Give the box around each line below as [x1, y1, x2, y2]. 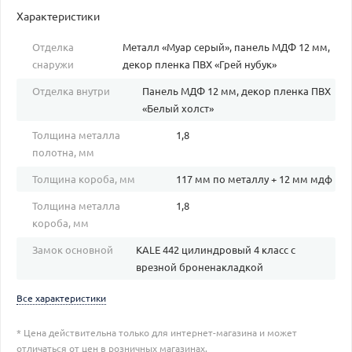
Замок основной [32, 243, 113, 256]
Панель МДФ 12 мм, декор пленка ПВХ [142, 84, 332, 97]
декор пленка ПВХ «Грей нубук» [123, 57, 277, 71]
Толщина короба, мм [32, 172, 135, 185]
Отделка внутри [32, 84, 110, 97]
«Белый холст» [142, 101, 214, 115]
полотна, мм [32, 145, 94, 159]
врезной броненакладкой [136, 260, 264, 273]
